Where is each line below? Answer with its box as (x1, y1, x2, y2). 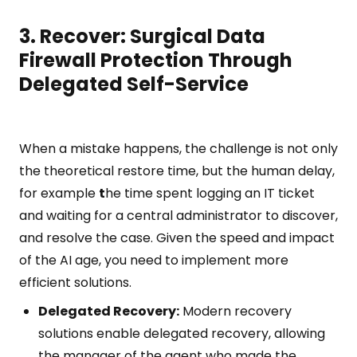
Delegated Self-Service (19, 71, 249, 97)
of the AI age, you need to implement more (19, 251, 288, 269)
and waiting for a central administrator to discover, (19, 206, 338, 225)
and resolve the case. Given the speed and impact (19, 229, 335, 247)
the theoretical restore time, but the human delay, (19, 162, 335, 180)
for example (19, 184, 99, 202)
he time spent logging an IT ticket (105, 184, 315, 202)
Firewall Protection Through (19, 47, 292, 73)
